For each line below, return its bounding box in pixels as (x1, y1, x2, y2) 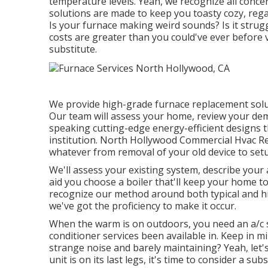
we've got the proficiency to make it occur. (49, 199, 236, 212)
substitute (49, 42, 95, 56)
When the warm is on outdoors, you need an (49, 217, 251, 230)
